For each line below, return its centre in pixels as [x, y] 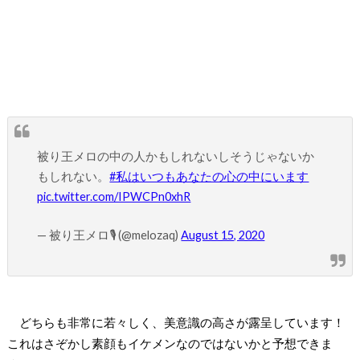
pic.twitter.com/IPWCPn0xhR [114, 197]
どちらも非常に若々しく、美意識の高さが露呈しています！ [176, 323]
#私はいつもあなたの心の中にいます [209, 177]
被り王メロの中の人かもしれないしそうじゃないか [176, 157]
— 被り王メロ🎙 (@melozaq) [109, 235]
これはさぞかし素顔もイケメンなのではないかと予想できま [170, 344]
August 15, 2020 [223, 235]
